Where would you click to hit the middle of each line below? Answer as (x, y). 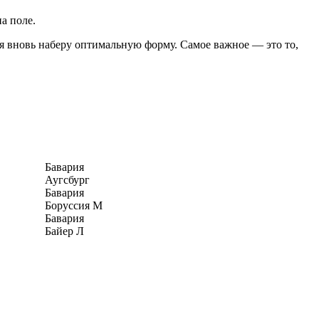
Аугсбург (67, 179)
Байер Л (64, 231)
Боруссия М (74, 205)
